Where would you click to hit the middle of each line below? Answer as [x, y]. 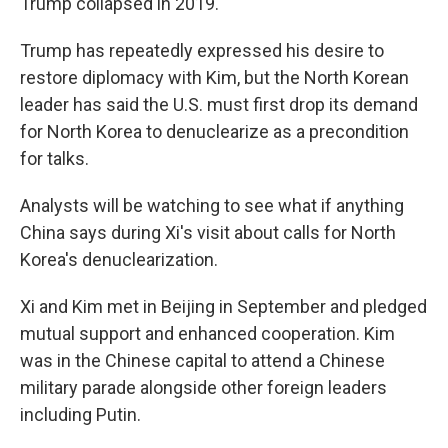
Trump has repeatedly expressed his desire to [202, 50]
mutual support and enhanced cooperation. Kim [207, 333]
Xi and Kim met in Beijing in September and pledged [223, 306]
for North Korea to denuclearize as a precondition [214, 131]
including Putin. [80, 414]
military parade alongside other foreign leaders [203, 387]
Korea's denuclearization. [119, 259]
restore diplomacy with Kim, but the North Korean [214, 77]
